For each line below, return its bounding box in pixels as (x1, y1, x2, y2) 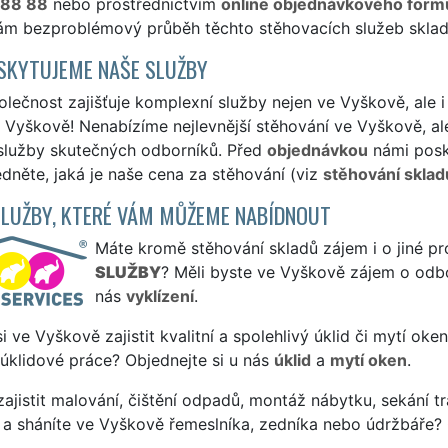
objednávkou (266, 139, 368, 160)
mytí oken (329, 349, 407, 370)
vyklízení (125, 285, 194, 306)
